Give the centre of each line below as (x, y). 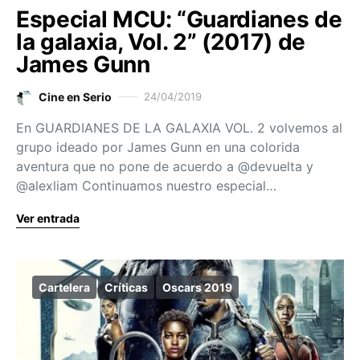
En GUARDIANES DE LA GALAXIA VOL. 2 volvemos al (179, 128)
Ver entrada (48, 218)
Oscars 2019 (197, 287)
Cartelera (64, 287)
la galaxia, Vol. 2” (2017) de (161, 42)
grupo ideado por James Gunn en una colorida (158, 147)
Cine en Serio (75, 97)
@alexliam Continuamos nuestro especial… (146, 186)
